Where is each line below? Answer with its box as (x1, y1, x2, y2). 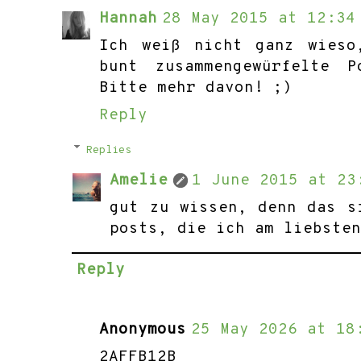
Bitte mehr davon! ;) (99, 78, 293, 98)
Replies (86, 143, 132, 157)
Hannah (99, 9, 158, 29)
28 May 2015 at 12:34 (162, 9, 356, 29)
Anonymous (99, 320, 187, 340)
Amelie (110, 171, 168, 191)
